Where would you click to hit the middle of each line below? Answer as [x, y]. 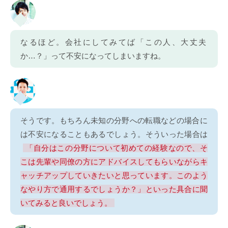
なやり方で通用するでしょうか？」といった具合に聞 [114, 189]
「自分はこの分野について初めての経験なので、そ [117, 148]
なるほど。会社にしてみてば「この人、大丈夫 [114, 42]
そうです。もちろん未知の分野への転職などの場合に [114, 120]
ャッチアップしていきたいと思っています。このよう [114, 175]
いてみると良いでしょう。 [66, 203]
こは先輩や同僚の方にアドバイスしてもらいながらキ [114, 161]
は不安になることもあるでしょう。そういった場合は [114, 134]
